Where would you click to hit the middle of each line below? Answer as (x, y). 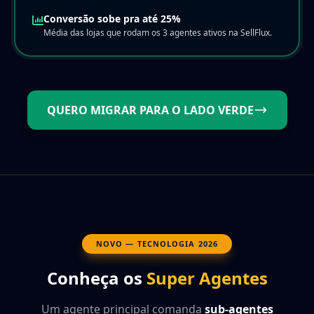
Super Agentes (207, 278)
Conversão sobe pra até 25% (112, 18)
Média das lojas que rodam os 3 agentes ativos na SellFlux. (158, 32)
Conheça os (96, 278)
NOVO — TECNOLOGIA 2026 (157, 243)
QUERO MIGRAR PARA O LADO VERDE (150, 110)
